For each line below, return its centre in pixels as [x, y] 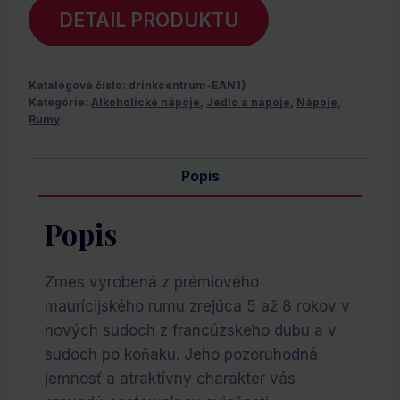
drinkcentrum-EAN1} [187, 86]
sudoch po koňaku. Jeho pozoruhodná [181, 354]
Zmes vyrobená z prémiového [152, 282]
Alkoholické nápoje [146, 103]
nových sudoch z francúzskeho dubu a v [191, 330]
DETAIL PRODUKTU [148, 20]
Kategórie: [60, 103]
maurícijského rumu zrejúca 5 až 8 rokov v [197, 306]
